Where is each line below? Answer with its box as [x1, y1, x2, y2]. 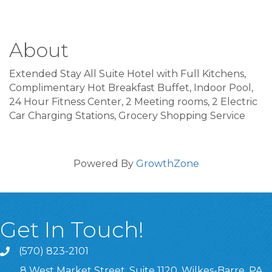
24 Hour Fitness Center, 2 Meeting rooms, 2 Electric [9, 95, 257, 107]
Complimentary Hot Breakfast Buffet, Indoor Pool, [9, 81, 253, 93]
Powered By [73, 157, 136, 169]
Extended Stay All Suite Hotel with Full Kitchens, [9, 67, 246, 80]
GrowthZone [135, 157, 199, 169]
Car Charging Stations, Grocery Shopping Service [9, 109, 245, 121]
